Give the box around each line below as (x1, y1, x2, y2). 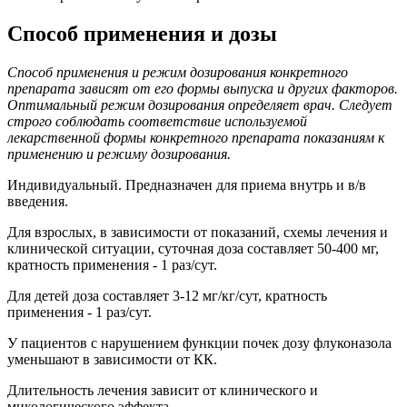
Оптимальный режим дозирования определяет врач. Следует (7, 96, 392, 113)
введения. (7, 193, 68, 209)
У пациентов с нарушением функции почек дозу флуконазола (7, 334, 392, 351)
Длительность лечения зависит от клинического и (7, 382, 318, 398)
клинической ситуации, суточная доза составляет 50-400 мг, (7, 240, 379, 256)
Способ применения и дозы (7, 21, 277, 45)
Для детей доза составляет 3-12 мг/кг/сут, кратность (7, 287, 327, 303)
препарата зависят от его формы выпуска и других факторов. (7, 80, 398, 96)
